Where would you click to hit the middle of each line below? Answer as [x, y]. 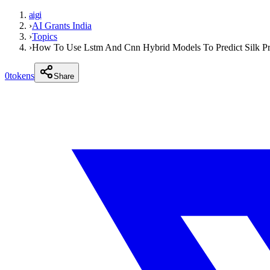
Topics [45, 36]
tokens [22, 76]
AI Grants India [62, 26]
